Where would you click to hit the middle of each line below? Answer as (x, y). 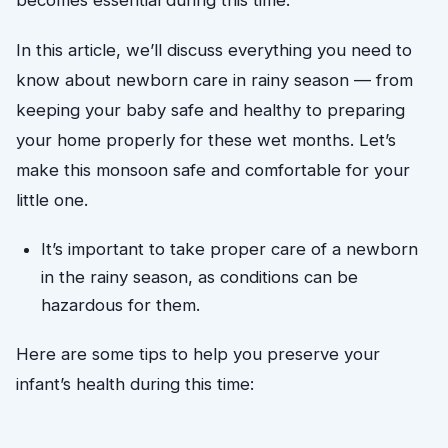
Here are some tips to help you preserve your (198, 354)
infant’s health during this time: (135, 384)
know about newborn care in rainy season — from (214, 79)
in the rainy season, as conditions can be (200, 276)
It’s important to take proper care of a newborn (230, 248)
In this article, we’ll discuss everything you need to (214, 49)
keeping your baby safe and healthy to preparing (210, 109)
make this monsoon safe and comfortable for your (213, 169)
